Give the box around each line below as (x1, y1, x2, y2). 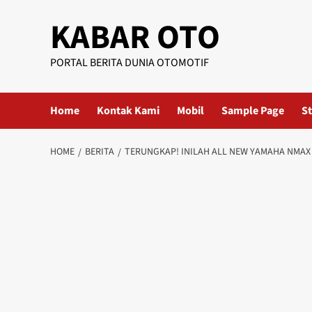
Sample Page (221, 103, 284, 118)
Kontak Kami (97, 103, 159, 118)
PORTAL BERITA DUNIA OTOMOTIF (50, 55, 209, 70)
